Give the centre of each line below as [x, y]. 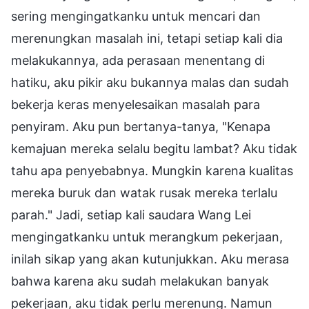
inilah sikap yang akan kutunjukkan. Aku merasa [150, 259]
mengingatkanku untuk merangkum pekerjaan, [147, 237]
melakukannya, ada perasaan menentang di [138, 60]
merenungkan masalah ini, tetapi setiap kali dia [147, 38]
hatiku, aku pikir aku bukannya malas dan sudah [150, 82]
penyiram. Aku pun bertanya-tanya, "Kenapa [141, 126]
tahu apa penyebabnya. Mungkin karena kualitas [152, 170]
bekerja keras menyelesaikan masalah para [136, 104]
